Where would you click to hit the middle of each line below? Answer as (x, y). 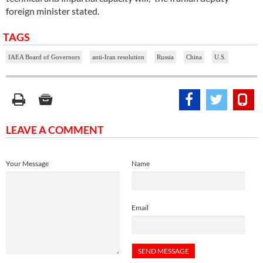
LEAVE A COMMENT (55, 129)
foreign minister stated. (53, 11)
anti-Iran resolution (118, 57)
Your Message (27, 163)
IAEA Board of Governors (44, 57)
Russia (165, 57)
